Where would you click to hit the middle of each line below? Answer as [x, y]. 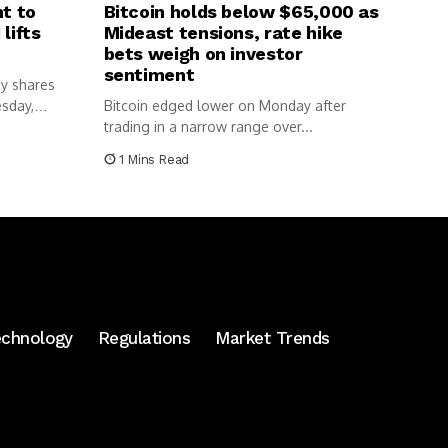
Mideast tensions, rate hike [223, 33]
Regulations [144, 338]
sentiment [149, 75]
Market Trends [272, 338]
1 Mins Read [154, 160]
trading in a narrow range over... [208, 127]
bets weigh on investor [203, 54]
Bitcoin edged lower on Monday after [224, 106]
